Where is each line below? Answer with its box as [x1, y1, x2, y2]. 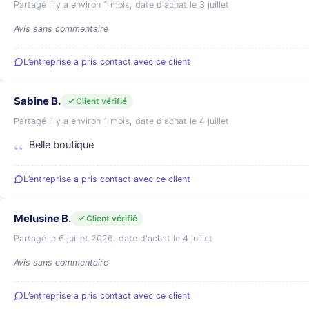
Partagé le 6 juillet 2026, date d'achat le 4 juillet [14, 233, 212, 243]
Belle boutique [29, 139, 94, 151]
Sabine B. [14, 94, 61, 108]
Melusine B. [14, 212, 71, 225]
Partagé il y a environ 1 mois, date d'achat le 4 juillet [14, 116, 229, 126]
